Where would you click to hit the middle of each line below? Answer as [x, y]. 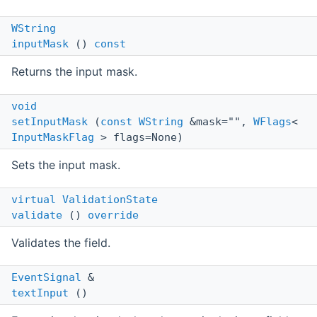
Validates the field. [61, 243]
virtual [34, 200]
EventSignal [46, 278]
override [113, 215]
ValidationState [110, 200]
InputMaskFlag [53, 138]
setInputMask [50, 122]
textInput [40, 293]
